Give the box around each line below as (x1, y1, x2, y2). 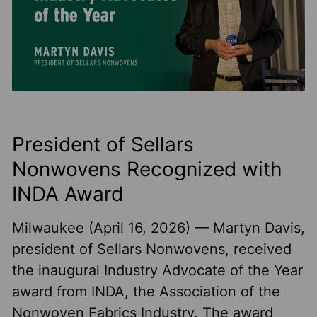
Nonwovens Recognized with (12, 157, 282, 182)
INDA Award (12, 182, 123, 207)
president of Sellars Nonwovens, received (12, 241, 292, 258)
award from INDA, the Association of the (12, 283, 280, 301)
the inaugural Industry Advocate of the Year (12, 262, 303, 279)
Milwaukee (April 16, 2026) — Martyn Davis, (12, 219, 305, 237)
